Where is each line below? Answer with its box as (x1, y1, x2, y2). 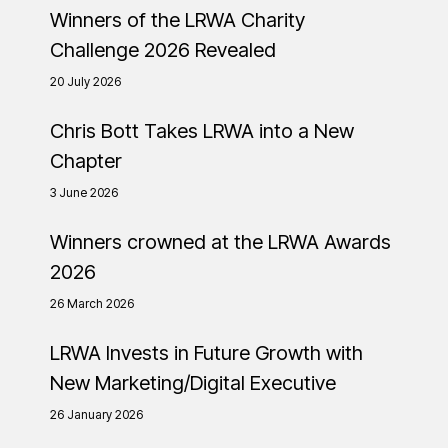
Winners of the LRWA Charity (50, 7, 305, 32)
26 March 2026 (50, 295, 134, 311)
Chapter (50, 148, 122, 173)
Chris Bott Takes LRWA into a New (50, 118, 354, 143)
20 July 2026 (50, 73, 121, 89)
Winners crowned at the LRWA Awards (50, 229, 391, 254)
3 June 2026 (50, 184, 118, 200)
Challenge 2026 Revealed (50, 37, 276, 62)
